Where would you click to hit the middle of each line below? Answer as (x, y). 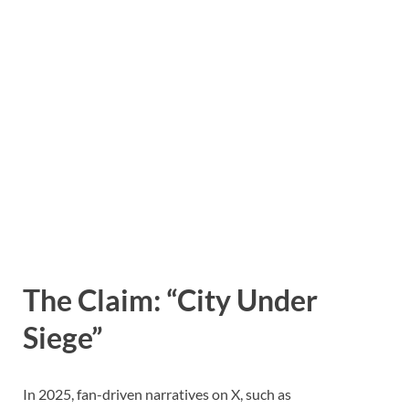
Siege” (63, 337)
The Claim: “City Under (170, 299)
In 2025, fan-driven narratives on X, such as (157, 393)
